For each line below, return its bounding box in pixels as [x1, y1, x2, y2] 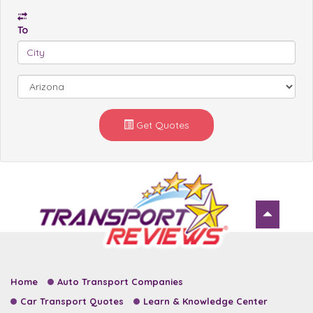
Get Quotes [133, 119, 189, 132]
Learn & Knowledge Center [143, 296, 268, 307]
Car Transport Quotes [20, 296, 124, 307]
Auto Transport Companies [57, 276, 183, 288]
